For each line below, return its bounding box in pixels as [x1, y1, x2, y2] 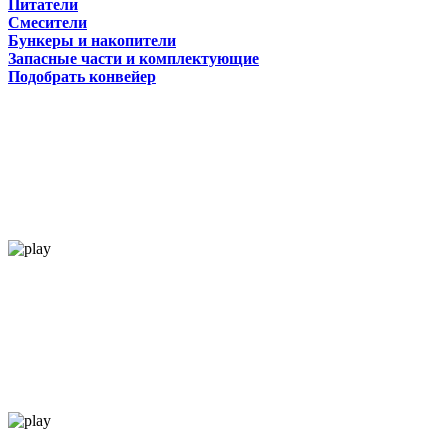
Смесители [8, 13, 87, 31]
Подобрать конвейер [8, 67, 156, 85]
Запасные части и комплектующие [8, 49, 259, 67]
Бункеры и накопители [8, 31, 176, 49]
